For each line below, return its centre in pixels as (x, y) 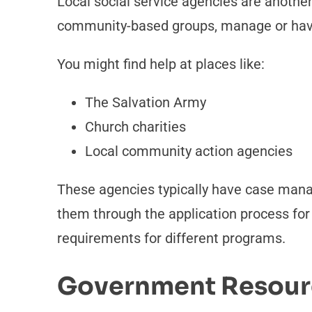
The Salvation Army (145, 103)
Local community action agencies (188, 151)
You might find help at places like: (161, 64)
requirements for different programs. (171, 239)
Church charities (135, 127)
